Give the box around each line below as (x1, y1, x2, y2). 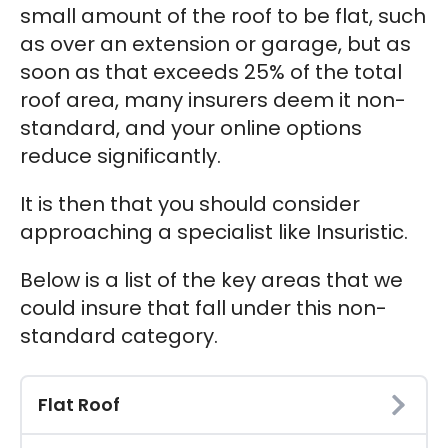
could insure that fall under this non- (20, 293, 387, 322)
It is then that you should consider (20, 189, 360, 218)
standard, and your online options (20, 113, 362, 142)
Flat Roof (38, 391, 120, 417)
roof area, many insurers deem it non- (20, 85, 406, 114)
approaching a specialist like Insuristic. (20, 217, 408, 246)
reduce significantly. (20, 141, 221, 170)
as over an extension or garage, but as (20, 29, 411, 58)
